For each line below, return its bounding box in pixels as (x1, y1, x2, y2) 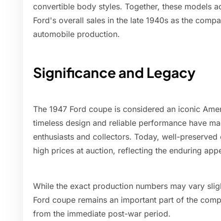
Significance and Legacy (33, 64, 195, 81)
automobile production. (33, 29, 120, 39)
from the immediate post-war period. (33, 209, 171, 219)
